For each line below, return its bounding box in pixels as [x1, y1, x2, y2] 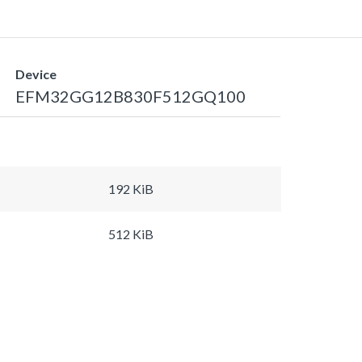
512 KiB [107, 225, 154, 242]
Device [15, 65, 57, 82]
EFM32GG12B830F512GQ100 [15, 86, 246, 106]
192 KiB [107, 180, 154, 196]
